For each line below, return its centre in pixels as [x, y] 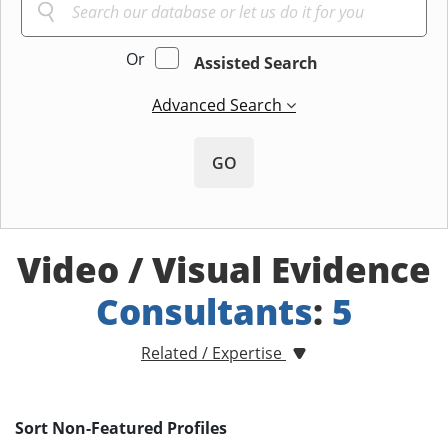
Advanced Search [219, 105]
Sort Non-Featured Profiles [121, 428]
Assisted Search [255, 63]
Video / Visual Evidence [224, 270]
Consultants [204, 312]
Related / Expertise [213, 353]
